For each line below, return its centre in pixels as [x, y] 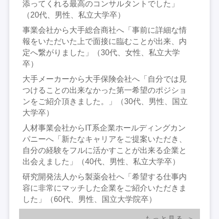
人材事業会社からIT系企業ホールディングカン [104, 128]
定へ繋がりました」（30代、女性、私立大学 [101, 52]
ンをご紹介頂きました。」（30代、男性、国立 [105, 101]
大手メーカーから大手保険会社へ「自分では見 [105, 79]
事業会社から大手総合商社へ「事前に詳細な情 [105, 30]
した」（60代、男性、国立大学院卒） [90, 199]
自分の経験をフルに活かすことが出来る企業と [105, 150]
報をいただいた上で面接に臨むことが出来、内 [105, 41]
